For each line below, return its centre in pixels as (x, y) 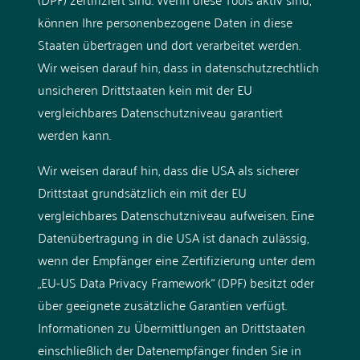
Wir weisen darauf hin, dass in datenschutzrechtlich (178, 66)
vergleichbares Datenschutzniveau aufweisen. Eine (176, 214)
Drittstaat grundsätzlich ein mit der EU (142, 192)
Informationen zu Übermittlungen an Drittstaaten (171, 327)
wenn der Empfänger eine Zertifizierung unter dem (176, 259)
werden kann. (74, 134)
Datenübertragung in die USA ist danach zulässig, (173, 237)
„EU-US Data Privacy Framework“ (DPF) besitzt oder (176, 282)
